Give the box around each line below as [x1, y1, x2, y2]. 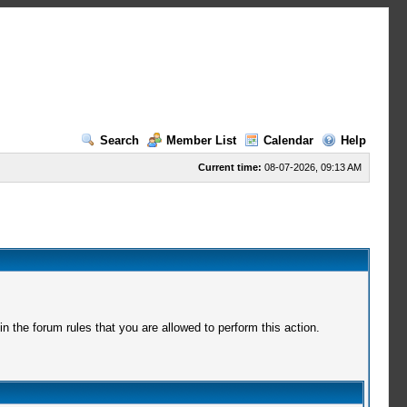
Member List [165, 134, 236, 147]
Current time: [197, 162, 262, 173]
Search [99, 134, 139, 147]
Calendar [263, 134, 313, 147]
